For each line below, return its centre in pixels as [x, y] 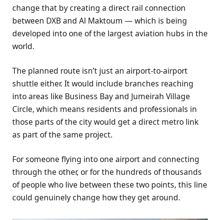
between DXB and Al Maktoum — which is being [100, 21]
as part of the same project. [62, 135]
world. [23, 46]
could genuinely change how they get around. [96, 198]
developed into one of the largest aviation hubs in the [110, 34]
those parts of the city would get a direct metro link [105, 122]
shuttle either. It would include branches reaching [103, 84]
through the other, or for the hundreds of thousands [107, 172]
